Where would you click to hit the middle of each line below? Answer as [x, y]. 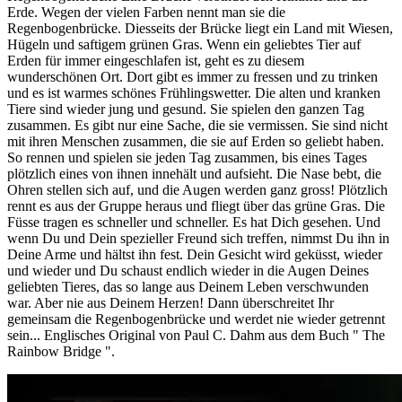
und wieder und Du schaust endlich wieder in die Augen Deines [188, 271]
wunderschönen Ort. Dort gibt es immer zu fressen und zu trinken [192, 77]
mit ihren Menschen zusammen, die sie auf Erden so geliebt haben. [196, 142]
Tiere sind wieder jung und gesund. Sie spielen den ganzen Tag [186, 109]
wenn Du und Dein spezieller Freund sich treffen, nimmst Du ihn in [198, 239]
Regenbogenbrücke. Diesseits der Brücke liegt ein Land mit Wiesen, [200, 29]
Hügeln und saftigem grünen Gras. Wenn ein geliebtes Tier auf [184, 45]
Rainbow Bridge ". [61, 352]
